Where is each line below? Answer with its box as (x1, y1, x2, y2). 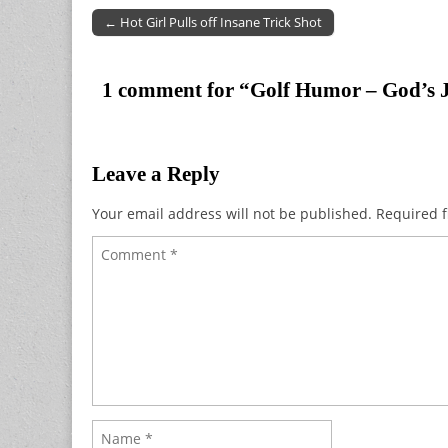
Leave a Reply (92, 161, 220, 186)
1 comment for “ (92, 77, 250, 102)
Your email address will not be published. (92, 203, 372, 223)
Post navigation (92, 28, 196, 48)
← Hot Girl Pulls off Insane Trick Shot (104, 12, 322, 31)
